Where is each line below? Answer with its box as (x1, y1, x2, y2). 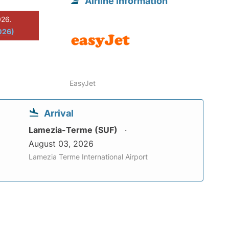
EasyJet (70, 79, 96, 88)
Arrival (44, 108, 74, 119)
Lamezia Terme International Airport (29, 152, 148, 162)
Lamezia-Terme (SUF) (29, 125, 120, 135)
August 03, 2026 (29, 139, 94, 149)
